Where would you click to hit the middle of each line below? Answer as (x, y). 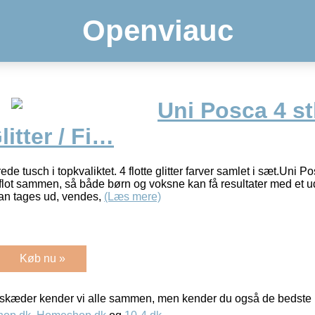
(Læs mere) (133, 196)
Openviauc (157, 31)
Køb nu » (43, 258)
